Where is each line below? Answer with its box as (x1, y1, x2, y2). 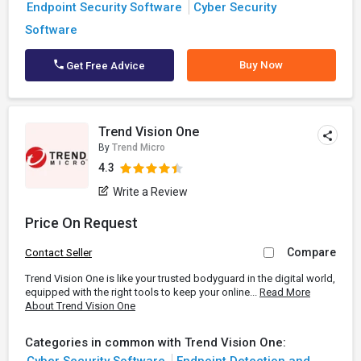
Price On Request (25, 214, 138, 231)
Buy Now (239, 59, 284, 71)
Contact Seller (25, 247, 92, 259)
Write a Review (113, 185, 189, 198)
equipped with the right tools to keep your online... (25, 286, 259, 298)
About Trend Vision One (25, 300, 135, 312)
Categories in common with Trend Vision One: (25, 335, 286, 350)
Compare (287, 246, 336, 259)
